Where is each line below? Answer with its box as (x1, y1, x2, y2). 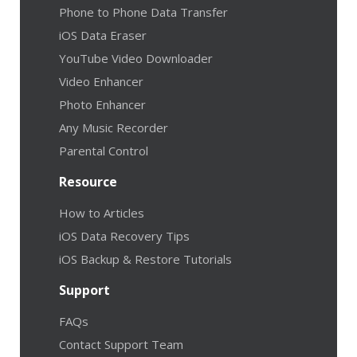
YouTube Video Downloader (59, 49, 213, 66)
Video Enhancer (59, 73, 143, 89)
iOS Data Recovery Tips (59, 227, 190, 244)
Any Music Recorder (59, 119, 168, 135)
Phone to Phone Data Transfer (59, 3, 228, 20)
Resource (59, 172, 117, 190)
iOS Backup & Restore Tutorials (59, 250, 232, 267)
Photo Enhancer (59, 96, 146, 112)
